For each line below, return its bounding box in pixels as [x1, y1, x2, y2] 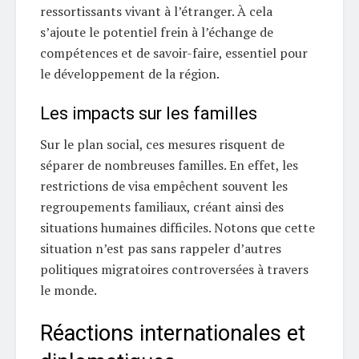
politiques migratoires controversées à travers [40, 260, 309, 279]
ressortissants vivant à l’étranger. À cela [40, 2, 272, 21]
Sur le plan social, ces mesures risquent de [40, 135, 284, 154]
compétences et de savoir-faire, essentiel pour [40, 44, 308, 63]
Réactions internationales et [40, 321, 305, 347]
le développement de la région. [40, 65, 220, 83]
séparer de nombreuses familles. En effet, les [40, 156, 298, 175]
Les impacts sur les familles [40, 103, 257, 123]
